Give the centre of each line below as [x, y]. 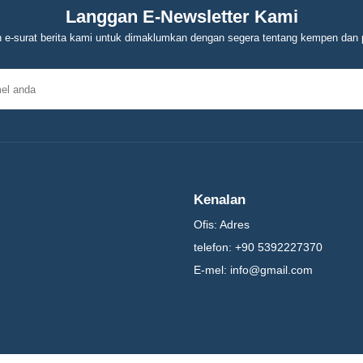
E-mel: [210, 270]
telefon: [213, 247]
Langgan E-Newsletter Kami [181, 17]
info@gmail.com [271, 270]
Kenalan [220, 200]
